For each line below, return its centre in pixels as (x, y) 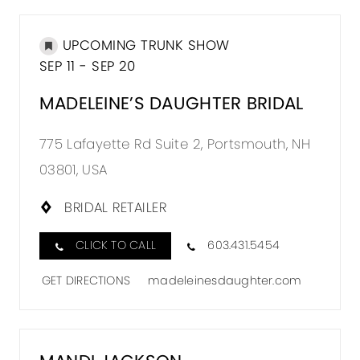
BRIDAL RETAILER (116, 207)
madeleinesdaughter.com (225, 280)
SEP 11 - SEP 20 (87, 66)
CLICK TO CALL (116, 245)
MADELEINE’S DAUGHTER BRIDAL (171, 103)
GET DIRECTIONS (86, 280)
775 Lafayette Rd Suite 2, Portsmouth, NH (175, 143)
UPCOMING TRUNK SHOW (146, 45)
